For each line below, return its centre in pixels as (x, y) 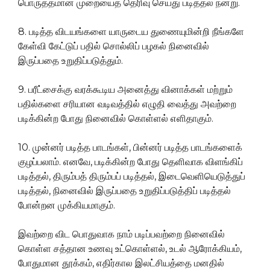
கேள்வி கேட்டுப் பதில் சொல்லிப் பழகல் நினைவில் (114, 46)
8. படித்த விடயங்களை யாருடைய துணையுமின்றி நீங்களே (131, 32)
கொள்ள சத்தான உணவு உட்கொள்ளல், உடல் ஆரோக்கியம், (130, 249)
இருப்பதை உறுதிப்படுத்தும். (71, 61)
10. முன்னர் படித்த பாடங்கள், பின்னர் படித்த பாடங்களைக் (130, 148)
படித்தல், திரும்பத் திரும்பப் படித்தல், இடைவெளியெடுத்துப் (132, 177)
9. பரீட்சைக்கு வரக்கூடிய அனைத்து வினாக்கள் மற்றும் (125, 90)
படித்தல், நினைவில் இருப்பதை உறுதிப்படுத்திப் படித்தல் (124, 191)
